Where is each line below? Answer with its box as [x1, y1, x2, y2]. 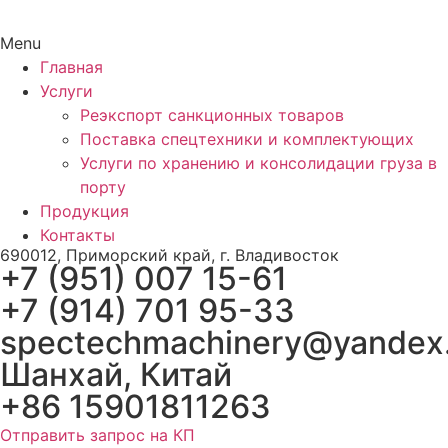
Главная [40, 57, 103, 77]
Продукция [40, 201, 129, 221]
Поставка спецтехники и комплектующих [80, 129, 414, 149]
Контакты [40, 225, 115, 245]
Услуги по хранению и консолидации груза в [80, 153, 437, 173]
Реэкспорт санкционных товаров [80, 105, 344, 125]
